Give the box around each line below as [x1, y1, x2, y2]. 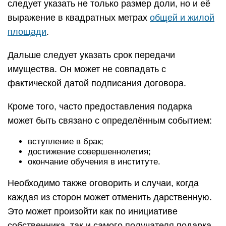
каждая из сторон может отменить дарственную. [8, 192, 212, 202]
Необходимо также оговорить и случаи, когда [8, 178, 199, 188]
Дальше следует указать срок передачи [8, 50, 175, 60]
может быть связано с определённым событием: [8, 116, 212, 126]
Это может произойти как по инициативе [8, 206, 178, 216]
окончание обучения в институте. [28, 157, 160, 166]
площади [8, 27, 46, 37]
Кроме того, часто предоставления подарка [8, 101, 192, 111]
